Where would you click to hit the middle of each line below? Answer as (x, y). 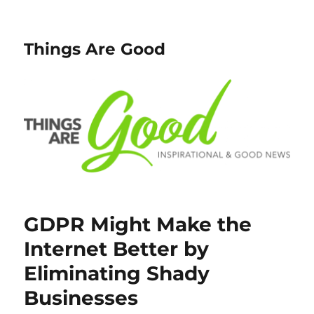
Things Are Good (95, 49)
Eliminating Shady (117, 274)
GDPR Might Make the (138, 225)
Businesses (81, 298)
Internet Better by (117, 249)
